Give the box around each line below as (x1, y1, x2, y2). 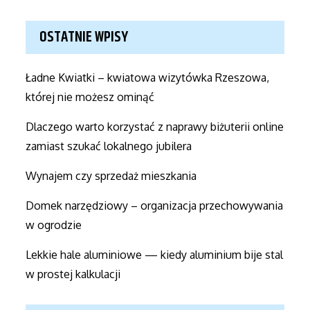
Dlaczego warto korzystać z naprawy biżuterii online (26, 119, 284, 134)
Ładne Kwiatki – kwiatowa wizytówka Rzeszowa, (26, 70, 270, 84)
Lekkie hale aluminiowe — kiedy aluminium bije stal (26, 247, 284, 262)
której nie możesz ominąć (26, 89, 155, 104)
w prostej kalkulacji (26, 266, 121, 281)
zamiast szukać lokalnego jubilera (26, 138, 192, 153)
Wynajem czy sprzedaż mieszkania (26, 168, 197, 183)
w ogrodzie (26, 217, 82, 232)
